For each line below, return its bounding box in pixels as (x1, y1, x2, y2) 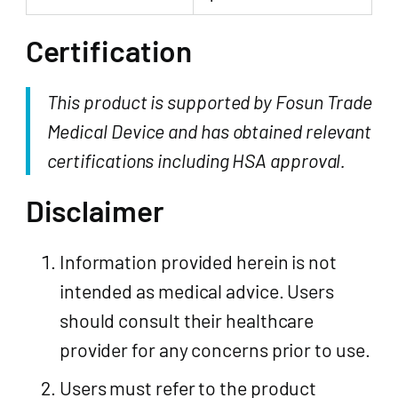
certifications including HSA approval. (46, 148, 346, 172)
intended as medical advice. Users (59, 279, 335, 303)
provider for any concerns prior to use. (59, 338, 370, 362)
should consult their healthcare (59, 308, 314, 332)
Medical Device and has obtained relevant (46, 119, 372, 143)
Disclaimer (25, 193, 164, 229)
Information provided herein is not (59, 250, 337, 274)
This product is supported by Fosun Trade (46, 90, 373, 114)
